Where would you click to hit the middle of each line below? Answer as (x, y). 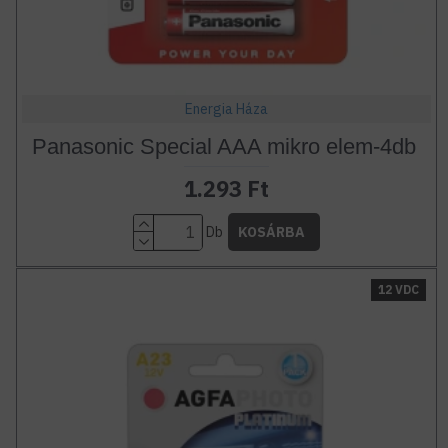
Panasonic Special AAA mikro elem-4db (223, 147)
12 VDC (399, 290)
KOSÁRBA (271, 232)
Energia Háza (226, 109)
